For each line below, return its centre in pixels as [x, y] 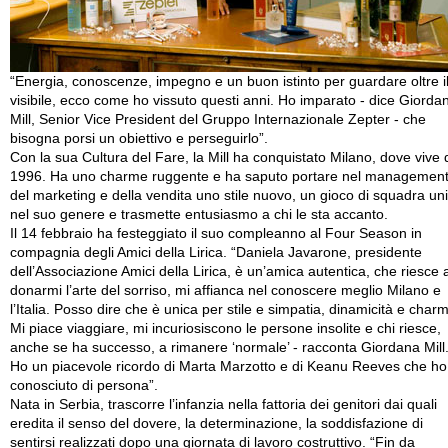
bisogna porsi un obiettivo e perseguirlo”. [139, 138]
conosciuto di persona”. [84, 385]
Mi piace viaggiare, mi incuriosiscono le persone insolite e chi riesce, [225, 328]
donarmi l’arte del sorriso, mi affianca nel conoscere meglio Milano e [225, 290]
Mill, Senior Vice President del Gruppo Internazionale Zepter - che [218, 119]
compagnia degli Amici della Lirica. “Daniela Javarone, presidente [216, 252]
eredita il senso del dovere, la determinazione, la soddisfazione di [216, 423]
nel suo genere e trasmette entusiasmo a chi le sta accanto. [199, 214]
